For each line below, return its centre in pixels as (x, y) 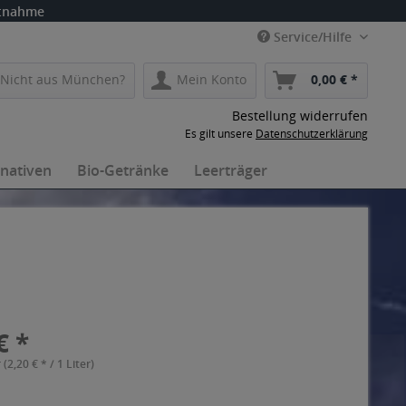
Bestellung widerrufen (300, 116)
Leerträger (231, 170)
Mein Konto (212, 79)
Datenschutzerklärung (312, 134)
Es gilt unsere (220, 134)
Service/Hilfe (313, 37)
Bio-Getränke (123, 170)
